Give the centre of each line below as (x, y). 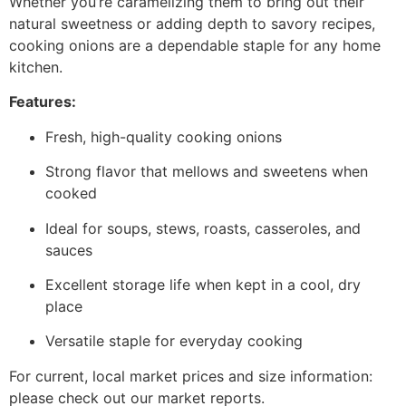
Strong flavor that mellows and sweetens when (207, 172)
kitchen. (36, 68)
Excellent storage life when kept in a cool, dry (203, 285)
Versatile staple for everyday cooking (174, 341)
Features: (43, 102)
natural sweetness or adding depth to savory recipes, (192, 24)
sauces (69, 250)
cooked (71, 193)
